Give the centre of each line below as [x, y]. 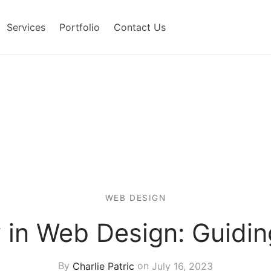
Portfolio [79, 27]
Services [26, 27]
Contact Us [139, 27]
